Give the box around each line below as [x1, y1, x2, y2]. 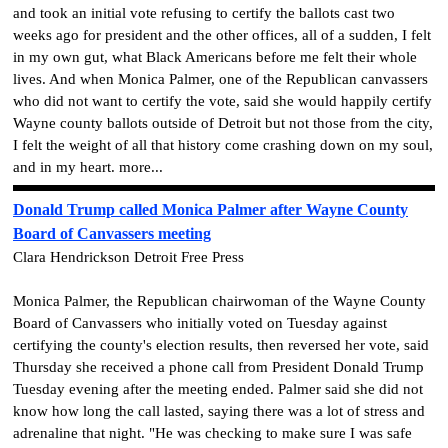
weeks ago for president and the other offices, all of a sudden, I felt [13, 26, 431, 43]
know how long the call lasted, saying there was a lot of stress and [13, 403, 425, 420]
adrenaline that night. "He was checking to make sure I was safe [13, 425, 412, 442]
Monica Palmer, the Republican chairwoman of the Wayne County [13, 293, 426, 310]
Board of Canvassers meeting [13, 225, 211, 243]
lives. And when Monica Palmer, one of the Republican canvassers [13, 70, 428, 87]
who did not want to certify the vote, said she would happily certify [13, 92, 432, 109]
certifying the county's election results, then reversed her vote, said [13, 337, 429, 354]
